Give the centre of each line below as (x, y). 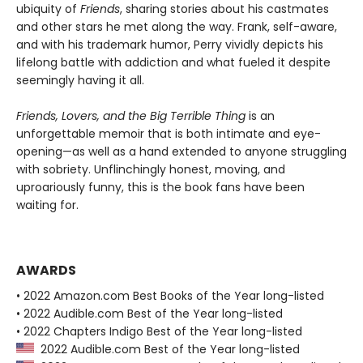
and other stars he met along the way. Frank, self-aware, (177, 27)
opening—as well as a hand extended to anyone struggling (181, 152)
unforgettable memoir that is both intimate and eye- (169, 134)
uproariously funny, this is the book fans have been (160, 188)
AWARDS (46, 271)
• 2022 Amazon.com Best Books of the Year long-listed (170, 296)
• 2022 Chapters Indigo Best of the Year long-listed (159, 332)
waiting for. (47, 205)
